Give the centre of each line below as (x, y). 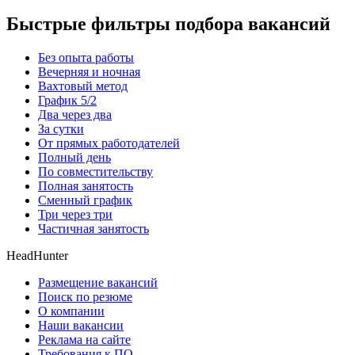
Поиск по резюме (85, 297)
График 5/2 (67, 101)
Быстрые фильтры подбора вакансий (168, 24)
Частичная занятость (94, 229)
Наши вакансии (81, 326)
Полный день (74, 158)
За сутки (61, 129)
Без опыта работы (86, 58)
